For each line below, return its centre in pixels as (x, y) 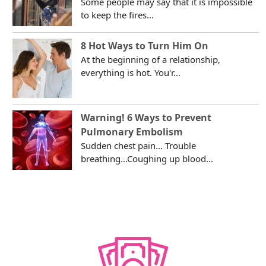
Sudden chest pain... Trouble (139, 146)
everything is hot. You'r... (131, 73)
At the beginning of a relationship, (151, 60)
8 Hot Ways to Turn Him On (145, 46)
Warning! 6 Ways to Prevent (146, 118)
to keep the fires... (118, 15)
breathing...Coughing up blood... (147, 159)
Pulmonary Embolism (132, 132)
